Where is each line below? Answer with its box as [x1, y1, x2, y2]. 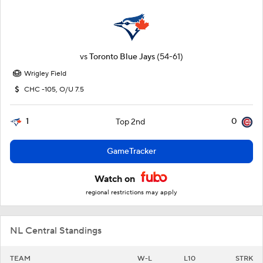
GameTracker [107, 146, 156, 157]
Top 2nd [115, 117, 145, 127]
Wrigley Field [24, 69, 66, 78]
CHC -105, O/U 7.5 [24, 85, 84, 94]
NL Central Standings [10, 225, 102, 237]
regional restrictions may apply [86, 188, 177, 197]
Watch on [95, 173, 137, 185]
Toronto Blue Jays [89, 52, 155, 62]
